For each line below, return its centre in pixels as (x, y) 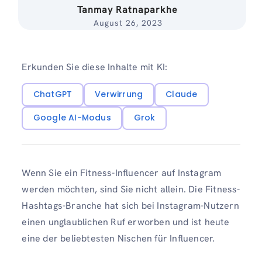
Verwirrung (119, 94)
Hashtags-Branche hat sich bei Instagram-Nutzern (130, 206)
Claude (182, 94)
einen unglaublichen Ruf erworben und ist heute (126, 222)
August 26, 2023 (128, 23)
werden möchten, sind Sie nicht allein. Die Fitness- (131, 189)
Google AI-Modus (72, 118)
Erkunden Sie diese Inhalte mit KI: (95, 67)
